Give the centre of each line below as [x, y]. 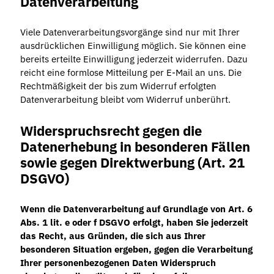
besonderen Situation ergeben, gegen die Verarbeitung [136, 250]
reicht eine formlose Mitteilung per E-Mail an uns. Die [131, 73]
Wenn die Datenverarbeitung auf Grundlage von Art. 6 [136, 209]
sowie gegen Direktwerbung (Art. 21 [132, 162]
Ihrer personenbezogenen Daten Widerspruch [118, 263]
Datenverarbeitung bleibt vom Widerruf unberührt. [125, 100]
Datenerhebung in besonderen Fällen [135, 146]
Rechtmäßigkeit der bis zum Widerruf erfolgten [118, 86]
